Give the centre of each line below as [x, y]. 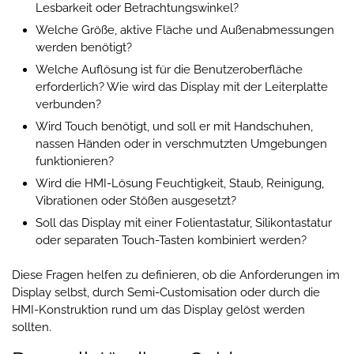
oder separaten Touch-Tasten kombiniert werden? [171, 241]
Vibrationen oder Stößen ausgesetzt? [136, 201]
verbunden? [68, 105]
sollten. [32, 328]
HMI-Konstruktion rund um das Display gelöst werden [158, 310]
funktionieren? [75, 162]
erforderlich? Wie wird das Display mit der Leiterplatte [182, 87]
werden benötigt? [84, 48]
